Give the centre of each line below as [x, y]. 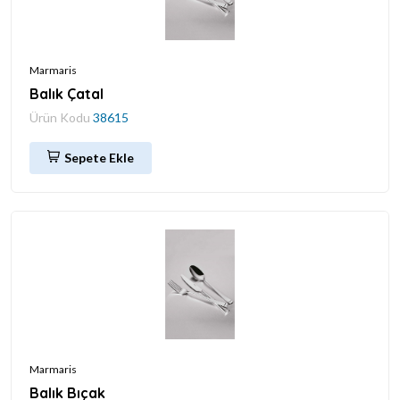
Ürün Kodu [61, 117]
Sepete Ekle [99, 157]
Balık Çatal [67, 93]
